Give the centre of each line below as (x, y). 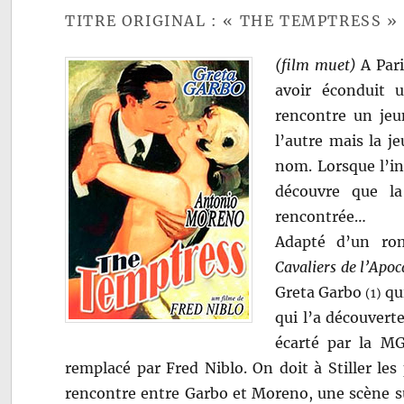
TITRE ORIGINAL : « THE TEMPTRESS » (232, 20)
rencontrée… (321, 216)
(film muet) (316, 64)
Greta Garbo (321, 292)
